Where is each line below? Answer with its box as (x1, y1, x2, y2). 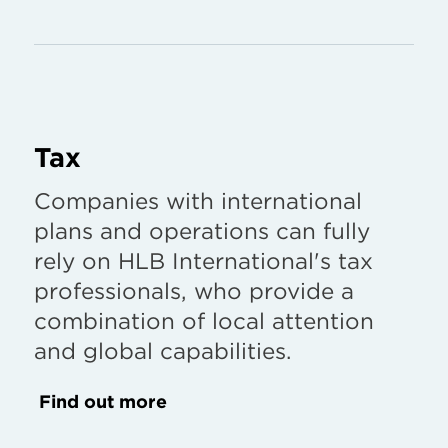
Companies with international (34, 186, 362, 214)
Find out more (39, 390, 167, 412)
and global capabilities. (34, 336, 291, 364)
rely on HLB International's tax (34, 246, 373, 274)
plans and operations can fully (34, 216, 370, 244)
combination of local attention (34, 306, 374, 334)
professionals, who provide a (34, 276, 354, 304)
